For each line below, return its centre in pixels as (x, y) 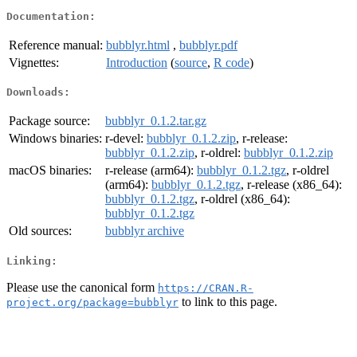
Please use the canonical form (82, 287)
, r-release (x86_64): (291, 185)
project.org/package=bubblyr (92, 302)
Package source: (49, 121)
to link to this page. (228, 301)
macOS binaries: (50, 171)
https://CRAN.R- (206, 288)
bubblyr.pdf (208, 45)
